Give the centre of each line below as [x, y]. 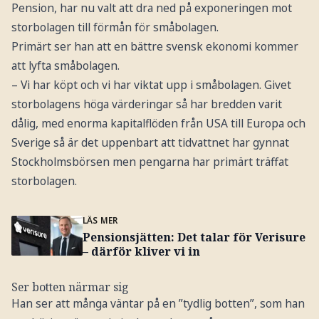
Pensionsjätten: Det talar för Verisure [194, 237]
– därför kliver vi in [141, 251]
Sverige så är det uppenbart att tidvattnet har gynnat [150, 142]
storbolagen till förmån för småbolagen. [115, 27]
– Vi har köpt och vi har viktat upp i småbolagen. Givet [151, 84]
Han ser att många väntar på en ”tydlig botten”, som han [158, 303]
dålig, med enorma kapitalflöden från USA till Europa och [158, 123]
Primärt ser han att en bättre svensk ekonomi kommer [155, 46]
